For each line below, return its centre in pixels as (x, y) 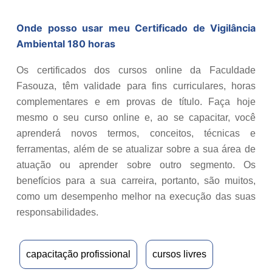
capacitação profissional (78, 254)
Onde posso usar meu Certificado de (113, 28)
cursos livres (179, 254)
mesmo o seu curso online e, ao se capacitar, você (136, 118)
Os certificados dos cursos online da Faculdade (136, 70)
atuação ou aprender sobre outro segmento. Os (136, 165)
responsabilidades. (57, 212)
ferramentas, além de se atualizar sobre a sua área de (136, 149)
